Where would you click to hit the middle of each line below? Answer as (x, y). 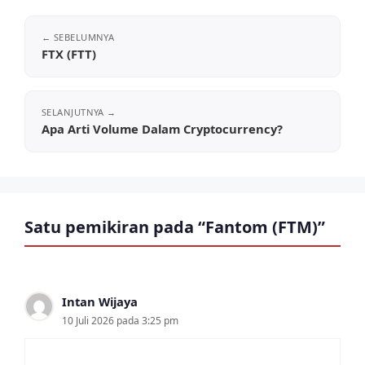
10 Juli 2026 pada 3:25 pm (120, 320)
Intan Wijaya (100, 301)
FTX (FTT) (69, 53)
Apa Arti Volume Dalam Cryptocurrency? (162, 128)
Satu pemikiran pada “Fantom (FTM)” (175, 226)
